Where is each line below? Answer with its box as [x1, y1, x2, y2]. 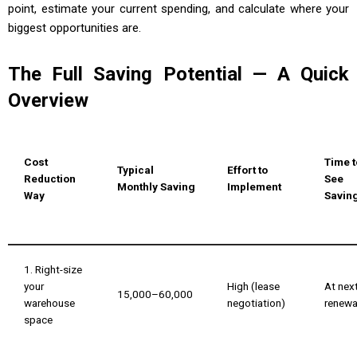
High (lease [227, 280, 280, 293]
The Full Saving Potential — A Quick [8, 63, 349, 86]
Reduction [24, 172, 76, 186]
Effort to [227, 163, 268, 177]
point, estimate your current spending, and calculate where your [8, 2, 349, 17]
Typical [117, 163, 154, 177]
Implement [227, 180, 281, 194]
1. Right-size [24, 263, 82, 277]
